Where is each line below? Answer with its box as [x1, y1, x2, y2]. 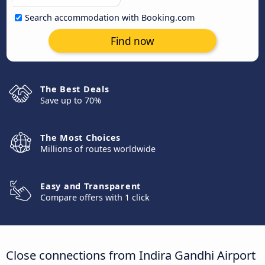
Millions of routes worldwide [40, 143, 156, 154]
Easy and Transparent [40, 180, 141, 192]
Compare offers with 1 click [40, 192, 150, 203]
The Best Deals [40, 83, 109, 95]
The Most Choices [40, 132, 121, 143]
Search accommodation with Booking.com [25, 12, 195, 23]
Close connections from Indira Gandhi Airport [6, 246, 256, 263]
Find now [111, 34, 154, 48]
